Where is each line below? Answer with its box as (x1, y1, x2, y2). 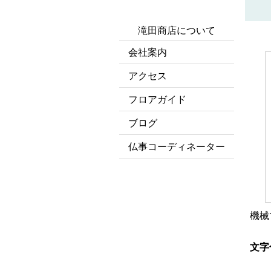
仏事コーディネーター (128, 142, 225, 152)
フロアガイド (128, 94, 186, 105)
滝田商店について (138, 25, 215, 36)
